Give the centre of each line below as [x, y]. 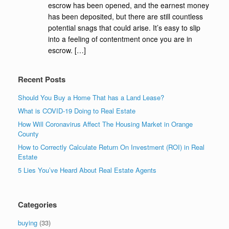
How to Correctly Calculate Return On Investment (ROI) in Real [111, 147]
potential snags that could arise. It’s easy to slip [124, 27]
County [28, 133]
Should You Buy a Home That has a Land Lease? [91, 97]
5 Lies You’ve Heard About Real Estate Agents [87, 170]
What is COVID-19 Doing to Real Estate [77, 110]
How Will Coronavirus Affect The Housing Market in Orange [105, 124]
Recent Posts [42, 79]
